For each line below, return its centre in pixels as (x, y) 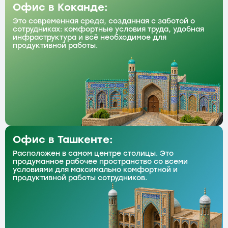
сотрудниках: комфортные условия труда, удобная (108, 29)
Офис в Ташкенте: (63, 139)
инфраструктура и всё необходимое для (90, 37)
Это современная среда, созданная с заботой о (104, 21)
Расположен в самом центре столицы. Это (93, 153)
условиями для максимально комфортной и (95, 169)
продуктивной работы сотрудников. (80, 178)
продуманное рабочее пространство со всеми (100, 161)
